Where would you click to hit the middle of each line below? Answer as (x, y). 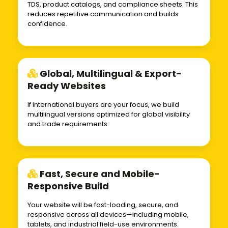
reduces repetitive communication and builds (103, 14)
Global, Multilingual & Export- (110, 74)
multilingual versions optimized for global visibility (109, 115)
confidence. (47, 24)
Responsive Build (68, 186)
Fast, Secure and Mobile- (99, 174)
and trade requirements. (68, 124)
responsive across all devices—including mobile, (108, 215)
